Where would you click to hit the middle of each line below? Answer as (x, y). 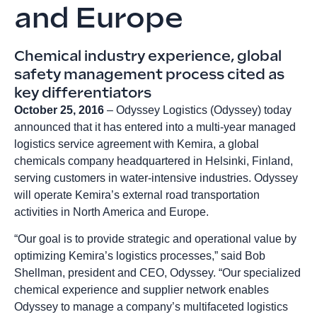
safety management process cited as (149, 74)
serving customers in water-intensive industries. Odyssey (156, 178)
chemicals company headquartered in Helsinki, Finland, (154, 161)
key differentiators (83, 93)
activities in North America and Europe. (111, 212)
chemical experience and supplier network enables (142, 290)
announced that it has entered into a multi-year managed (155, 127)
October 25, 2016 (59, 110)
